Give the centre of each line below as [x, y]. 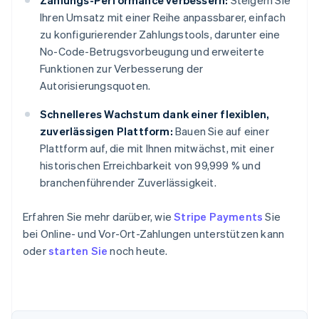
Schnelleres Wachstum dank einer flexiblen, [155, 114]
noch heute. [138, 251]
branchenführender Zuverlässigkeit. [128, 183]
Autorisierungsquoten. [95, 86]
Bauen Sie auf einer [221, 131]
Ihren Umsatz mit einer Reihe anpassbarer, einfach [163, 17]
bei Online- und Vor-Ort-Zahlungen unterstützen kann [154, 234]
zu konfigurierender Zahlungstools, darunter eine [160, 35]
